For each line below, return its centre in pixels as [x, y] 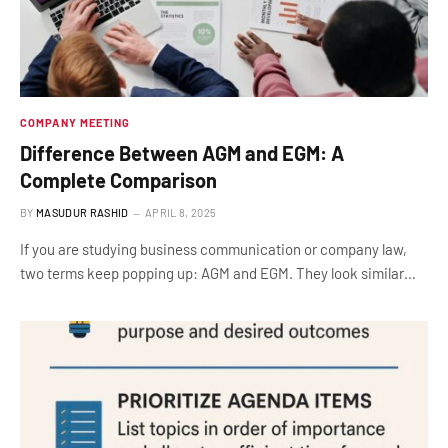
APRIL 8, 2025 [180, 212]
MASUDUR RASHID [82, 212]
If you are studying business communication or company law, [213, 249]
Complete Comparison [118, 180]
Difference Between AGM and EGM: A [182, 153]
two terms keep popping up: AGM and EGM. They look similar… [218, 273]
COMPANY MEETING [75, 122]
